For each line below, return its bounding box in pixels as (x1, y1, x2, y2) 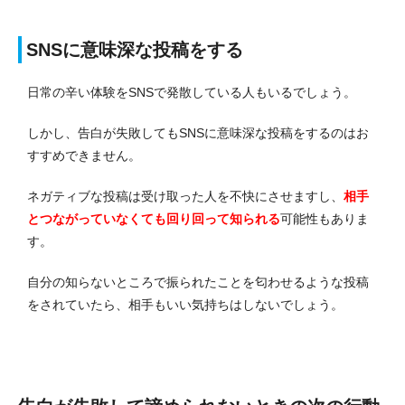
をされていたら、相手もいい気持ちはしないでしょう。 (27, 297, 344, 312)
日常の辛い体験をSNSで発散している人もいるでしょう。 (27, 84, 356, 99)
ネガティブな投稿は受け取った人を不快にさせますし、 (27, 188, 344, 203)
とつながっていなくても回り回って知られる (27, 211, 280, 226)
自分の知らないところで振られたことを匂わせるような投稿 (27, 274, 369, 289)
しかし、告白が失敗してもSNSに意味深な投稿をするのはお (27, 125, 369, 140)
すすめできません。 (27, 147, 141, 163)
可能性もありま (280, 211, 369, 226)
